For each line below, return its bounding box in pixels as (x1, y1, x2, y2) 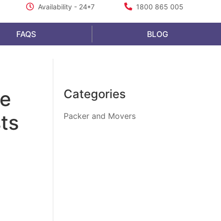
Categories (64, 87, 126, 101)
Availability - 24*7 (37, 2, 95, 11)
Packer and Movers (64, 111, 136, 121)
